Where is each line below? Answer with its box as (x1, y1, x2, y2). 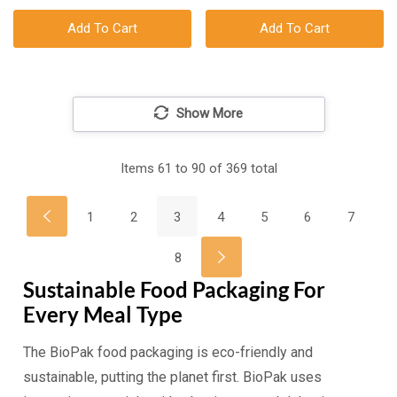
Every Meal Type (22, 301, 183, 328)
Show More (176, 105, 243, 122)
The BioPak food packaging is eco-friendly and (22, 344, 313, 362)
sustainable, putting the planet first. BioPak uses (22, 369, 322, 386)
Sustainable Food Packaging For (22, 276, 325, 303)
